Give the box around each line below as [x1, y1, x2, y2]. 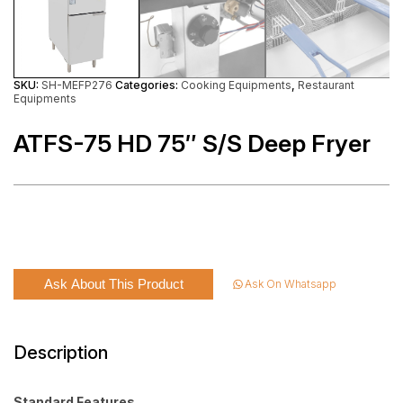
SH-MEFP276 [41, 77, 112, 92]
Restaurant [298, 77, 354, 92]
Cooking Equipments [181, 77, 291, 92]
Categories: [115, 77, 181, 92]
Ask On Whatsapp [245, 277, 337, 291]
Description [13, 341, 108, 363]
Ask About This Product [43, 276, 184, 291]
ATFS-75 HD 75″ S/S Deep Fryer [13, 129, 371, 158]
